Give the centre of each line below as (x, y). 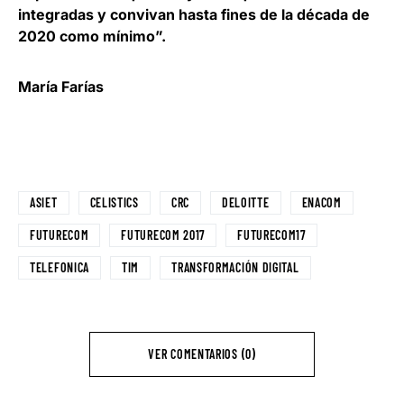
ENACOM (321, 202)
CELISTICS (114, 202)
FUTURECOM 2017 (163, 235)
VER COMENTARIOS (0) (202, 354)
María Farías (61, 87)
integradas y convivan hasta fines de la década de (194, 14)
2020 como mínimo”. (92, 36)
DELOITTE (245, 202)
